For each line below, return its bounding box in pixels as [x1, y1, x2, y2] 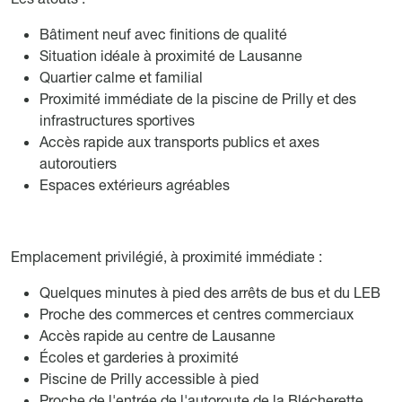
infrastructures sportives [39, 110, 195, 129]
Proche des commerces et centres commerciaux [39, 304, 354, 323]
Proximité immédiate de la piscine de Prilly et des [39, 89, 356, 108]
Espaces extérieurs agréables [39, 175, 230, 194]
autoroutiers [39, 153, 117, 172]
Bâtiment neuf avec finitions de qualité [39, 24, 287, 43]
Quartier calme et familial [39, 67, 203, 86]
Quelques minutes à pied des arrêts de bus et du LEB [39, 283, 380, 301]
